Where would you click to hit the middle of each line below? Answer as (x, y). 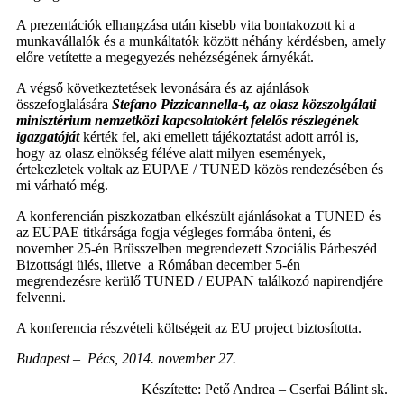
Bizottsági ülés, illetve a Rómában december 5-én (158, 265)
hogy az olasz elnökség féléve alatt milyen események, (171, 153)
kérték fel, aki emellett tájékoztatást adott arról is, (219, 137)
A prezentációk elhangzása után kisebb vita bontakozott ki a (186, 25)
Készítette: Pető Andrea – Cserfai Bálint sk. (265, 390)
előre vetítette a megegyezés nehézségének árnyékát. (165, 58)
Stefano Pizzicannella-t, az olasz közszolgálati (244, 105)
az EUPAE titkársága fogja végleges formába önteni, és (174, 233)
